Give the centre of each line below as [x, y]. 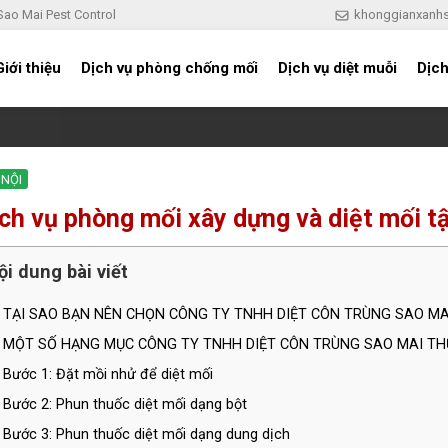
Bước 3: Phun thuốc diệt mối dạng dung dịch [146, 434]
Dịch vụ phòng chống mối [169, 68]
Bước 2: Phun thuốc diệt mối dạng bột [125, 404]
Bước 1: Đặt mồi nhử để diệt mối [108, 374]
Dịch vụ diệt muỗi [337, 68]
